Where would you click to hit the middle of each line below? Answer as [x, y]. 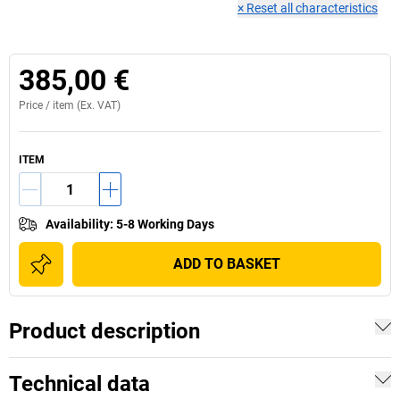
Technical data [79, 384]
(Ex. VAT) [97, 105]
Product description [104, 331]
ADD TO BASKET [227, 264]
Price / [36, 105]
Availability [78, 224]
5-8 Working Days [165, 224]
